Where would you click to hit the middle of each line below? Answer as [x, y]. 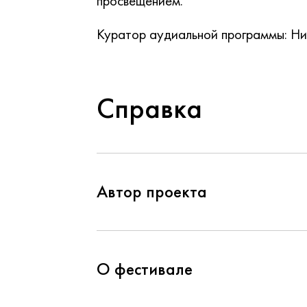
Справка [149, 108]
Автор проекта [152, 192]
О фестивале [145, 269]
